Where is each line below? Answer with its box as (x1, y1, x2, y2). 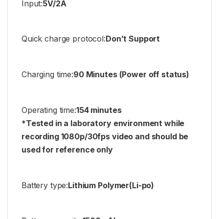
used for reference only (22, 144, 113, 154)
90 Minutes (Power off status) (73, 69, 189, 80)
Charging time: (22, 69, 74, 80)
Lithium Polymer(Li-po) (68, 180, 154, 190)
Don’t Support (105, 34, 160, 44)
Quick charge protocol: (22, 34, 106, 44)
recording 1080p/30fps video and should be (22, 131, 189, 141)
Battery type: (22, 180, 68, 190)
